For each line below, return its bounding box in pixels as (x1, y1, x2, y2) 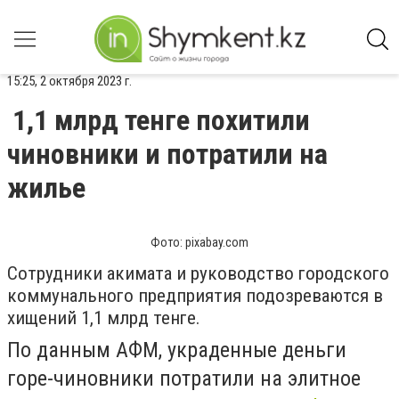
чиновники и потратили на (7, 137, 328, 171)
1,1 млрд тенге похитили (12, 103, 310, 137)
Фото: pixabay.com (151, 235, 248, 249)
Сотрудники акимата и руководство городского (7, 263, 389, 284)
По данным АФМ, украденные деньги (7, 338, 346, 362)
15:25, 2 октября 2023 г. (7, 73, 132, 89)
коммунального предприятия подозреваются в (7, 285, 383, 306)
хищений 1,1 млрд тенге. (7, 307, 200, 329)
